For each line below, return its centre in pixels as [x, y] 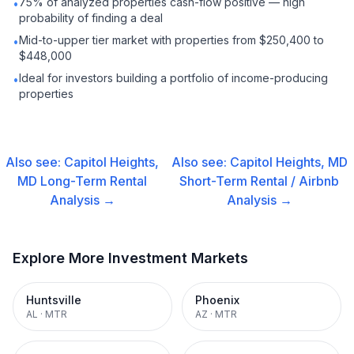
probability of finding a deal [91, 18]
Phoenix [217, 300]
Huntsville [54, 300]
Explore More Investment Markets [130, 258]
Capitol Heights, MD [288, 162]
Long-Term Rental [94, 181]
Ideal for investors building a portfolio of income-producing [173, 78]
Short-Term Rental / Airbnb [260, 181]
